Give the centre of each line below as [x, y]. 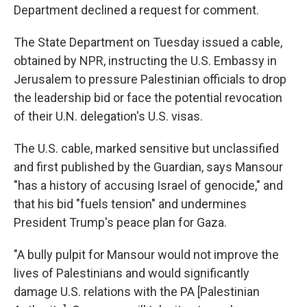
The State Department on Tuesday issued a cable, [148, 42]
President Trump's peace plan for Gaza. [120, 222]
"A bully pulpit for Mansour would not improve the [146, 255]
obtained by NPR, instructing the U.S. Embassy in [145, 61]
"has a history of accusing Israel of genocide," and [148, 185]
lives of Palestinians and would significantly [132, 273]
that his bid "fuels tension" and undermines [130, 204]
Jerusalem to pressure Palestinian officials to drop [150, 79]
